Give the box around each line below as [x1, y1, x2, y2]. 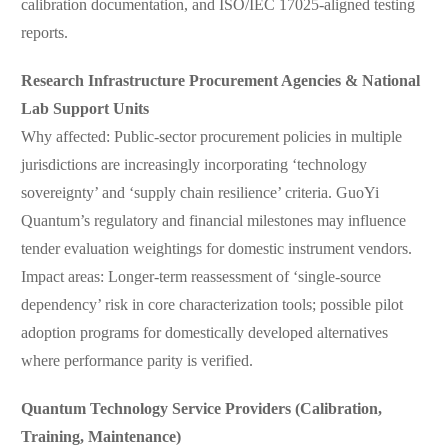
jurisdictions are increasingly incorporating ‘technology [20, 157, 367, 175]
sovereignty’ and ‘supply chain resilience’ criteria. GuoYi [20, 185, 379, 203]
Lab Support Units [20, 101, 149, 119]
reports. [20, 25, 68, 43]
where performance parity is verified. [20, 353, 253, 371]
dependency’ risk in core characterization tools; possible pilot [20, 297, 403, 315]
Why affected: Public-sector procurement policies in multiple [20, 129, 402, 147]
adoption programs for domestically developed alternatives [20, 325, 388, 343]
